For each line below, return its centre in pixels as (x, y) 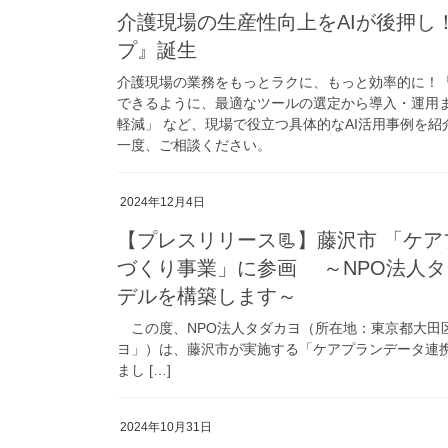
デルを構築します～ (207, 296)
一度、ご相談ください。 (194, 145)
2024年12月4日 (162, 202)
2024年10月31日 (166, 427)
